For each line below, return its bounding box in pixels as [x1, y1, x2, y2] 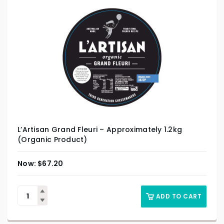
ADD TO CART [155, 192, 201, 201]
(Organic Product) [17, 134, 87, 145]
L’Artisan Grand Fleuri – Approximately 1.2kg [17, 124, 182, 135]
